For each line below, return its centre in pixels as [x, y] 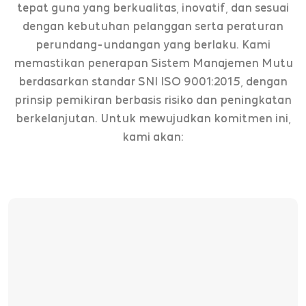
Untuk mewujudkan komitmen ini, [195, 117]
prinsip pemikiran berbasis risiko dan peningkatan [153, 99]
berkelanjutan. [58, 117]
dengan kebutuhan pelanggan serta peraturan [153, 25]
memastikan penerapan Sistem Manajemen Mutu [153, 62]
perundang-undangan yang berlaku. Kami [153, 44]
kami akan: [153, 136]
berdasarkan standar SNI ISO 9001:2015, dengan [153, 81]
